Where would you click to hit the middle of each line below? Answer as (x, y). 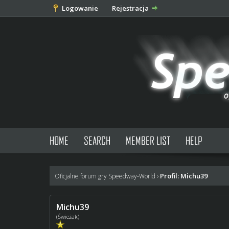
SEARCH (97, 140)
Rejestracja (130, 8)
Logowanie (80, 8)
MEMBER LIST (148, 140)
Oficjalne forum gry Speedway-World (105, 176)
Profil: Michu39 (184, 176)
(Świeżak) (68, 216)
